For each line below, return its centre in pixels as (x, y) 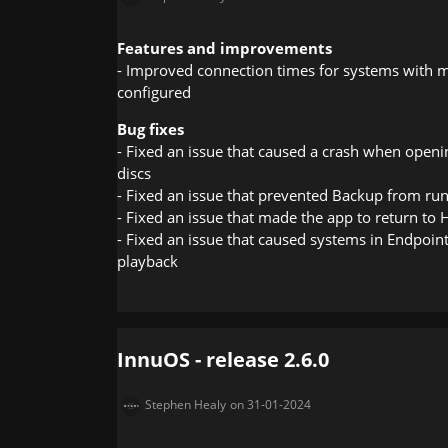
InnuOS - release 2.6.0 (223, 359)
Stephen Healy (185, 404)
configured (154, 91)
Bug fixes (150, 128)
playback (147, 260)
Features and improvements (224, 47)
